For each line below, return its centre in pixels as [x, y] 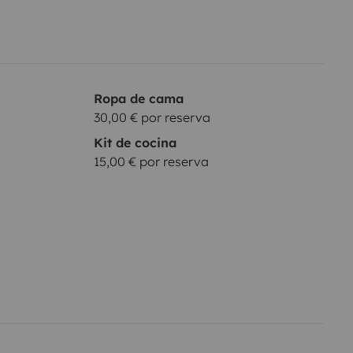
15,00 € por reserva [151, 161]
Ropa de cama [138, 98]
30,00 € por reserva [152, 117]
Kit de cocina [135, 142]
